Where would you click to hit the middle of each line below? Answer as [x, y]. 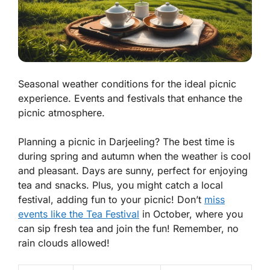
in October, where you [191, 214]
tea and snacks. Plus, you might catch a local [121, 185]
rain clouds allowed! [64, 243]
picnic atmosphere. [61, 113]
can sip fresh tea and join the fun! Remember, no [128, 229]
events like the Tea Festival [79, 214]
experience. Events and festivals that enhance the [130, 99]
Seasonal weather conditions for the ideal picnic [127, 84]
